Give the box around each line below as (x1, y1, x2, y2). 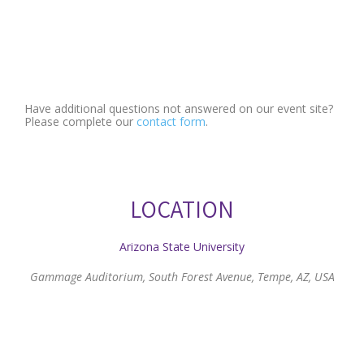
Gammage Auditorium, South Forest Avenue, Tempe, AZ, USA (29, 269, 335, 284)
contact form (136, 114, 206, 129)
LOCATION (130, 193, 234, 224)
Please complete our (24, 114, 136, 129)
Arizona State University (119, 239, 245, 254)
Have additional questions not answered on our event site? (24, 101, 333, 116)
